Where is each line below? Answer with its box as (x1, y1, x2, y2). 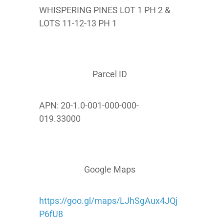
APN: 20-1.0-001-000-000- (39, 100, 139, 110)
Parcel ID (92, 69, 127, 79)
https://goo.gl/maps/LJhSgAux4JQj (39, 196, 177, 206)
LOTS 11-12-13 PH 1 (39, 18, 117, 28)
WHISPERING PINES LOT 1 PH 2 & (39, 5, 170, 15)
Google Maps (84, 164, 135, 175)
